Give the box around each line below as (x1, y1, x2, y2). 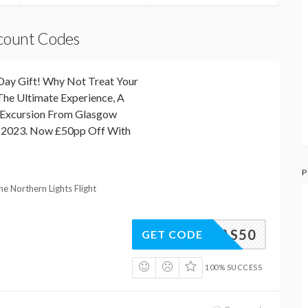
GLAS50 (201, 226, 256, 243)
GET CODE (141, 228, 203, 241)
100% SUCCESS (205, 263, 263, 272)
